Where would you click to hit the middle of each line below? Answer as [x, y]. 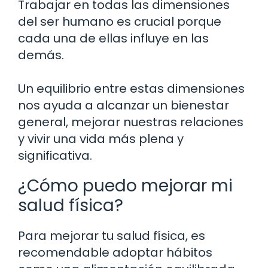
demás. [41, 55]
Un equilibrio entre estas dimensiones [131, 89]
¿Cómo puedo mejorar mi [125, 186]
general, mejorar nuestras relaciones [131, 122]
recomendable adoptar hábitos [115, 253]
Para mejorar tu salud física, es [112, 236]
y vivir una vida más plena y [101, 139]
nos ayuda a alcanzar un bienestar [124, 106]
